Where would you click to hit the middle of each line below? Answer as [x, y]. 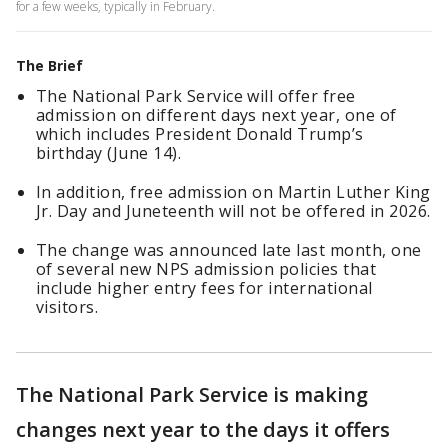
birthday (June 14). [109, 153]
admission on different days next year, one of [216, 115]
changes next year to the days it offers [203, 429]
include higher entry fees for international [204, 288]
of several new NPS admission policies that [206, 269]
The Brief [49, 65]
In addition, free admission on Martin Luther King [233, 192]
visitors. [67, 307]
